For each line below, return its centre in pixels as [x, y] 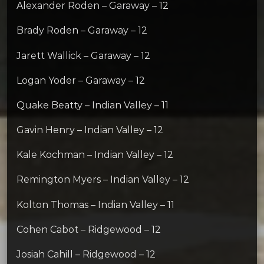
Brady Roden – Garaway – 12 [82, 31]
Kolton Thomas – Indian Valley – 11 [95, 204]
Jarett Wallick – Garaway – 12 [83, 55]
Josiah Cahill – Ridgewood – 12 [86, 255]
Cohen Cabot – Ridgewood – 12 [89, 229]
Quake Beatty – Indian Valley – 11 [93, 105]
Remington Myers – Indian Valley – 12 [103, 180]
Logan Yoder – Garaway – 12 [81, 80]
